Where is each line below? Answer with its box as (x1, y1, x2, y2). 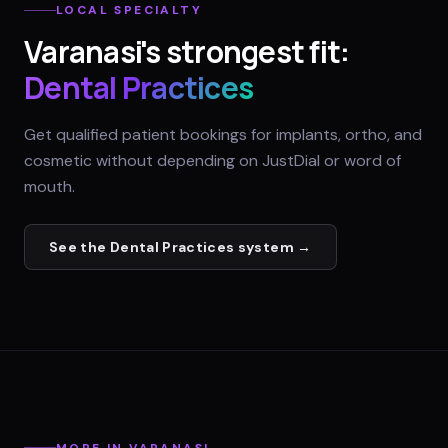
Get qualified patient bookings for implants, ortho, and (24, 124, 422, 146)
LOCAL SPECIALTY (56, 2, 202, 19)
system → (234, 238, 312, 257)
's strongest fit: (140, 31, 350, 73)
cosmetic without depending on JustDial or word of (24, 150, 401, 172)
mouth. (24, 176, 75, 198)
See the (49, 238, 110, 257)
